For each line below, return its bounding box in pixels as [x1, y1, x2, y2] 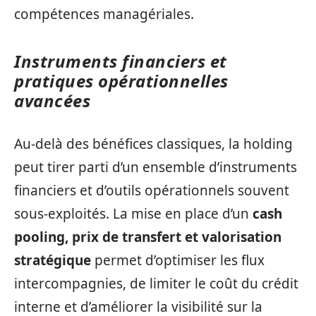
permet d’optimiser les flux [91, 250, 265, 269]
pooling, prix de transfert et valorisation [14, 227, 281, 246]
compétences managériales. [14, 5, 194, 24]
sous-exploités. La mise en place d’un [14, 204, 253, 223]
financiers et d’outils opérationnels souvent [14, 181, 289, 200]
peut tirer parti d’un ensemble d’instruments [14, 157, 297, 176]
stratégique [14, 250, 91, 269]
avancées [14, 89, 90, 113]
